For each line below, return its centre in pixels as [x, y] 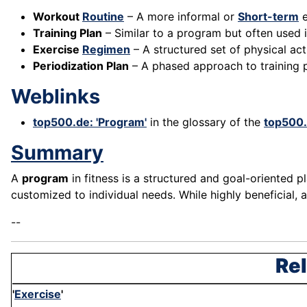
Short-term [268, 17]
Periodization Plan [81, 66]
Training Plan [67, 33]
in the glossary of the [205, 122]
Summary [57, 153]
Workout [58, 17]
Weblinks [56, 97]
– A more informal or [181, 17]
